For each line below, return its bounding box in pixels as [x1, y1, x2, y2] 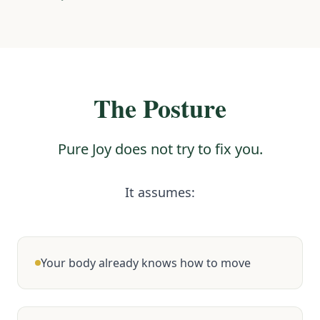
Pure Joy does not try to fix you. [57, 139, 263, 159]
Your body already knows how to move [41, 255, 251, 271]
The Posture [94, 89, 226, 127]
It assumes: [125, 184, 195, 201]
